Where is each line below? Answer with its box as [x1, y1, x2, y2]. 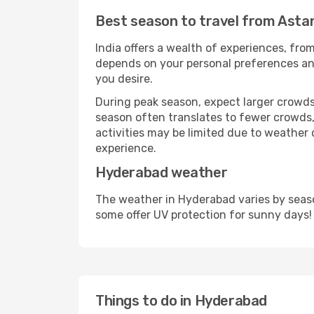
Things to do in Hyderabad [95, 292, 267, 309]
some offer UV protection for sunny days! [95, 208, 312, 221]
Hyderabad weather [95, 164, 228, 181]
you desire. [95, 72, 153, 86]
